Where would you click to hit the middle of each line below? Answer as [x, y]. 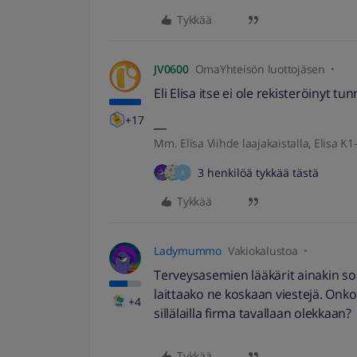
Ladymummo [188, 251]
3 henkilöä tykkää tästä [258, 173]
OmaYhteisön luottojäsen [260, 69]
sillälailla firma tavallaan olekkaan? [253, 313]
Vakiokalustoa [263, 251]
